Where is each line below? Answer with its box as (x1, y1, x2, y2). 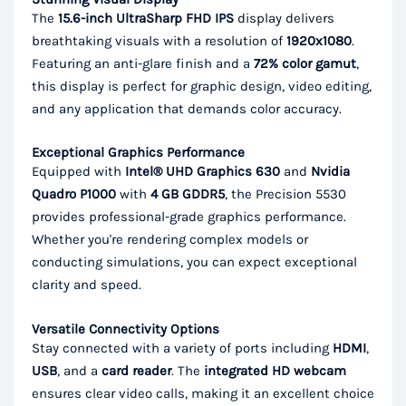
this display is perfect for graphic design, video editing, (32, 78, 372, 95)
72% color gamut (254, 55, 356, 72)
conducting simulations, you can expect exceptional (32, 254, 357, 271)
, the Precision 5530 (225, 186, 346, 203)
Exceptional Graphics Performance (32, 144, 245, 161)
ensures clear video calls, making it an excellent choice (32, 384, 374, 401)
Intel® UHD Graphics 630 (125, 163, 280, 180)
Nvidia (311, 163, 350, 180)
